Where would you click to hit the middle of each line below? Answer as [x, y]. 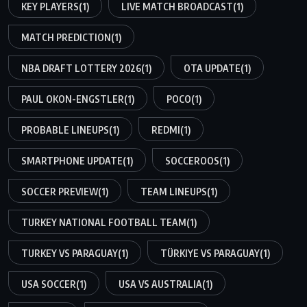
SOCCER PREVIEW [60, 192]
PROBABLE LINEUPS [65, 130]
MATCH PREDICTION [66, 38]
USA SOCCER [49, 284]
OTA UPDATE [212, 69]
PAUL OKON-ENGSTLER [73, 99]
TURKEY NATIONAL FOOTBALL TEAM [104, 223]
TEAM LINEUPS [174, 192]
